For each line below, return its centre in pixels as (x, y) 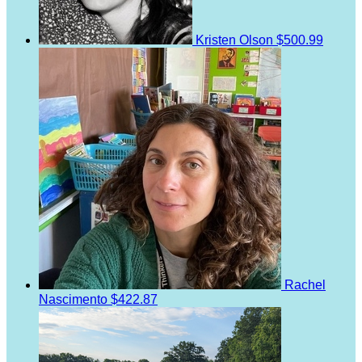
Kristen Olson (236, 40)
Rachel (305, 284)
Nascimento (75, 299)
